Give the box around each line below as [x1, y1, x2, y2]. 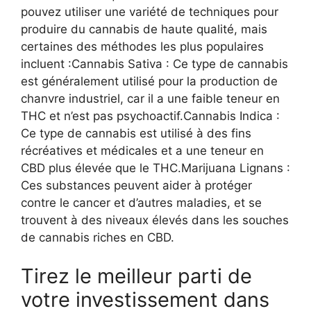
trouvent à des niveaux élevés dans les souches [21, 213, 289, 228]
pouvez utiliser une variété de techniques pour [21, 5, 278, 19]
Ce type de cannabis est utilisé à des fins [21, 126, 251, 141]
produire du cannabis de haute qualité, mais [21, 22, 267, 37]
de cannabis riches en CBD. [21, 230, 174, 245]
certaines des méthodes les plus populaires [21, 40, 264, 54]
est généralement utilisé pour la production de [21, 74, 278, 89]
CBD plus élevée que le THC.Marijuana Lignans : [21, 161, 290, 176]
